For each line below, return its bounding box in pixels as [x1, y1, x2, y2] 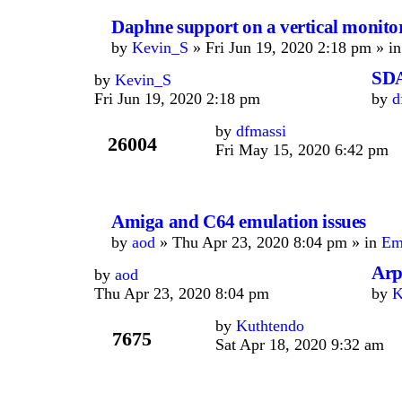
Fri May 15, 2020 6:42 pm [215, 141, 389, 159]
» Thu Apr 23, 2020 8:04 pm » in [155, 233, 381, 251]
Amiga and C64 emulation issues [111, 211, 366, 232]
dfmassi [236, 122, 286, 140]
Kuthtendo [236, 317, 304, 335]
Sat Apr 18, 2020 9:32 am [215, 336, 384, 354]
